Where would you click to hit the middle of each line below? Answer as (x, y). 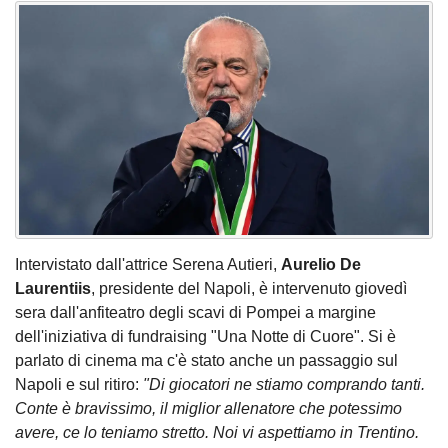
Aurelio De (321, 265)
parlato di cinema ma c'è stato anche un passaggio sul (206, 361)
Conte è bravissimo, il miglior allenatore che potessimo (208, 409)
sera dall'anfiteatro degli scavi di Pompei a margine (195, 313)
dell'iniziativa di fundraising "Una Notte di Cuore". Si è (205, 337)
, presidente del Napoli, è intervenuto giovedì (249, 289)
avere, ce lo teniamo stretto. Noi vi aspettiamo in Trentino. (217, 433)
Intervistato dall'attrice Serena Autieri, (148, 265)
